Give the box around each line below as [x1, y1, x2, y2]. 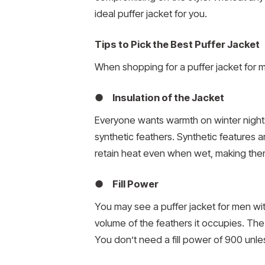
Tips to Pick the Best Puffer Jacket [95, 38, 260, 50]
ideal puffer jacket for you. [95, 8, 207, 20]
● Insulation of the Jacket [95, 91, 224, 104]
